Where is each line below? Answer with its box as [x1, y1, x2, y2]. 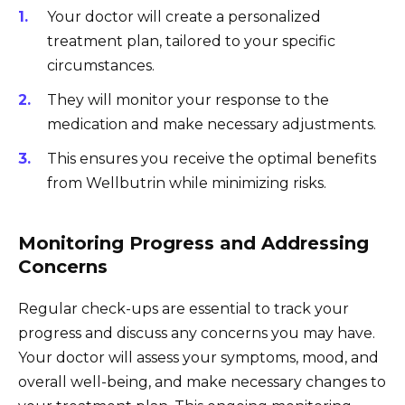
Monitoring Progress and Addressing [18, 232, 369, 255]
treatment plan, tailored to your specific [47, 32, 335, 50]
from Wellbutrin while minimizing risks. [47, 174, 326, 193]
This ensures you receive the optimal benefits [47, 150, 376, 168]
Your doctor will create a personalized [47, 7, 321, 25]
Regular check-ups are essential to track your [18, 300, 349, 318]
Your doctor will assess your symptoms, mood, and [18, 349, 379, 367]
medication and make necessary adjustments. [47, 115, 376, 133]
